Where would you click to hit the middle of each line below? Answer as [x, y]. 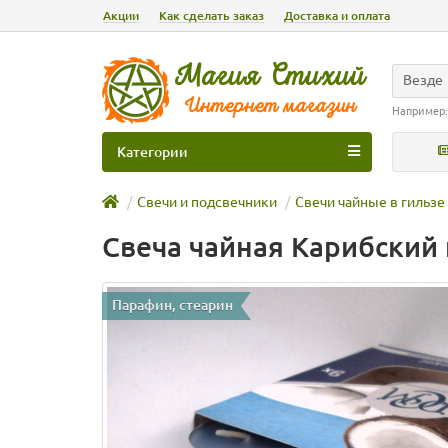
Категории [152, 152]
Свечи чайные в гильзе [370, 202]
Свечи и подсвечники [207, 202]
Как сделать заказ [211, 15]
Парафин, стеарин [172, 305]
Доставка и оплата [337, 15]
